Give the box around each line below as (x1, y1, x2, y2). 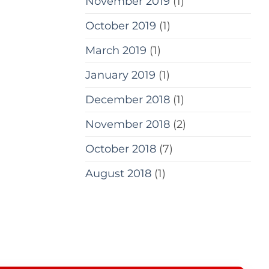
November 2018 (85, 117, 170, 130)
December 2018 (85, 92, 170, 106)
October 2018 (85, 142, 156, 155)
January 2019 (85, 68, 156, 81)
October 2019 (85, 19, 156, 32)
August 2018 (85, 166, 151, 180)
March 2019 (85, 43, 147, 56)
